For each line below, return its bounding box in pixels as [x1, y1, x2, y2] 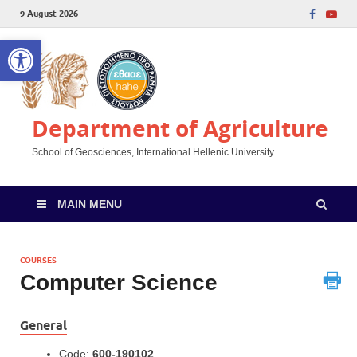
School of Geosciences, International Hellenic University [32, 147, 274, 158]
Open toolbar [7, 33, 86, 61]
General [20, 318, 67, 334]
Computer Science [20, 270, 218, 296]
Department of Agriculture [32, 113, 328, 144]
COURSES [20, 256, 57, 265]
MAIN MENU [57, 198, 122, 210]
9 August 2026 [20, 8, 78, 19]
